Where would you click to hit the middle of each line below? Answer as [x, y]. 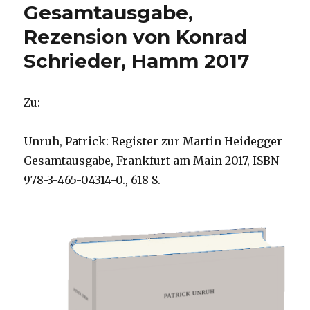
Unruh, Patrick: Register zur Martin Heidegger [153, 142]
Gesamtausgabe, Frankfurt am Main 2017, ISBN [152, 161]
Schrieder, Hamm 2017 [137, 61]
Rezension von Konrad [136, 37]
